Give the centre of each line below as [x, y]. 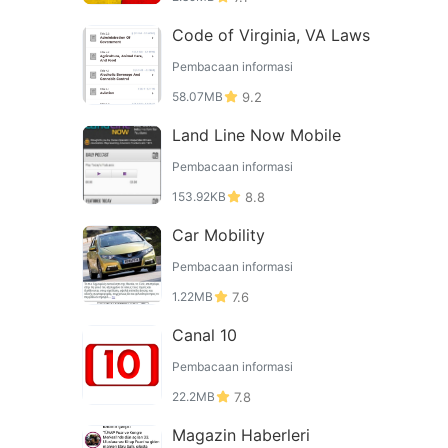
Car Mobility [218, 235]
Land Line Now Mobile [256, 135]
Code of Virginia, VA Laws [271, 35]
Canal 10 [204, 335]
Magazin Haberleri [241, 435]
